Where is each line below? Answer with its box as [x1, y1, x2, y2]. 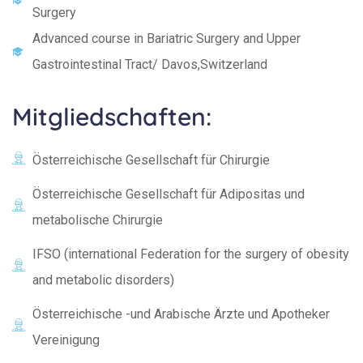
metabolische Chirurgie [32, 212, 163, 228]
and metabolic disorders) [32, 272, 174, 288]
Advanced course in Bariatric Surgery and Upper [32, 31, 301, 47]
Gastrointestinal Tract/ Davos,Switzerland [32, 57, 267, 73]
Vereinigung [32, 332, 100, 348]
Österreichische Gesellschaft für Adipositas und [32, 186, 305, 203]
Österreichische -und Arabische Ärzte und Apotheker [32, 306, 330, 322]
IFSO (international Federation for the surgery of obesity [32, 246, 349, 263]
